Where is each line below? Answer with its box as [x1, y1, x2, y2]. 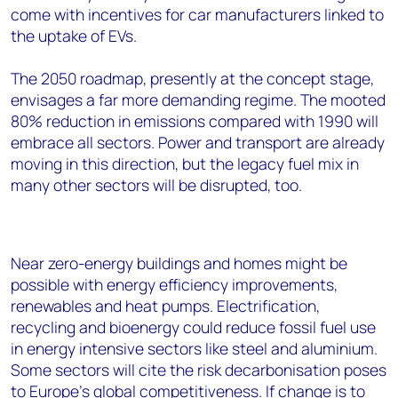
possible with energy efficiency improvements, [11, 274, 338, 295]
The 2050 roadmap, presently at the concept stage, [11, 68, 374, 89]
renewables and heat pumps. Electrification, [11, 295, 320, 316]
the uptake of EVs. [11, 25, 140, 46]
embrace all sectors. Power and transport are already [11, 131, 385, 153]
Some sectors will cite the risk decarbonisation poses [11, 359, 386, 380]
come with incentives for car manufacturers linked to [11, 4, 384, 25]
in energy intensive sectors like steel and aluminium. [11, 338, 378, 359]
